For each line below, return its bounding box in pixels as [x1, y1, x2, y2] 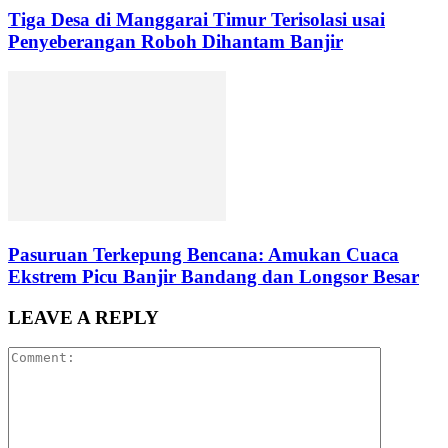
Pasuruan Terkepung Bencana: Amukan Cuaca [8, 243, 399, 265]
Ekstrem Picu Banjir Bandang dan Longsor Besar [8, 265, 419, 287]
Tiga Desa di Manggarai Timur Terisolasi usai [8, 8, 385, 30]
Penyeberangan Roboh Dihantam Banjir [8, 30, 343, 52]
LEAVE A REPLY [8, 306, 159, 328]
